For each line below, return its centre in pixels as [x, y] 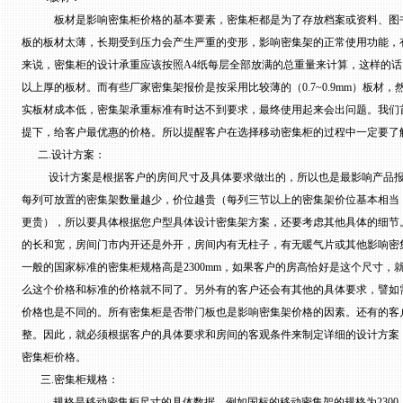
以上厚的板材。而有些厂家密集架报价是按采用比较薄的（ [162, 87]
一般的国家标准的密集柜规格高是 [103, 267]
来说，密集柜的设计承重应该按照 [103, 65]
